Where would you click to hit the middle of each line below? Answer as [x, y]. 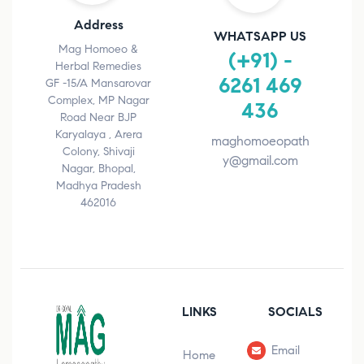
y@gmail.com [260, 161]
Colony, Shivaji [98, 152]
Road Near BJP [99, 118]
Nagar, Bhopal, [98, 169]
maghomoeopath [260, 141]
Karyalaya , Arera [98, 135]
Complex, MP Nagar [98, 101]
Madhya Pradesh [98, 186]
